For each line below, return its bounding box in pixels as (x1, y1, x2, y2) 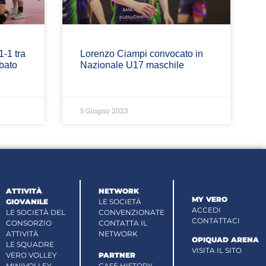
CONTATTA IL (99, 218, 148, 227)
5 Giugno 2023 (80, 106, 128, 116)
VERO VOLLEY (5, 250, 57, 259)
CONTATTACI (192, 216, 240, 226)
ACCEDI (192, 205, 221, 215)
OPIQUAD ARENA (192, 235, 259, 245)
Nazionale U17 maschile (80, 60, 184, 71)
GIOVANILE (5, 197, 48, 206)
